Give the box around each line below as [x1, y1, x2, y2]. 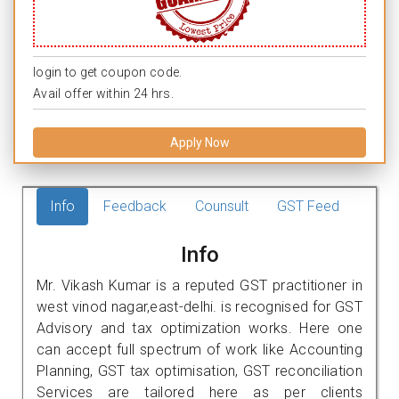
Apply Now [169, 134, 230, 150]
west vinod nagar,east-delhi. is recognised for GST [37, 297, 362, 315]
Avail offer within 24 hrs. [33, 85, 174, 101]
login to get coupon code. [33, 64, 183, 79]
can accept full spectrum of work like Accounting [37, 340, 362, 358]
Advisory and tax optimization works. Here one [37, 319, 362, 337]
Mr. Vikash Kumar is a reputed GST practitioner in [37, 276, 362, 294]
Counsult [195, 197, 248, 215]
